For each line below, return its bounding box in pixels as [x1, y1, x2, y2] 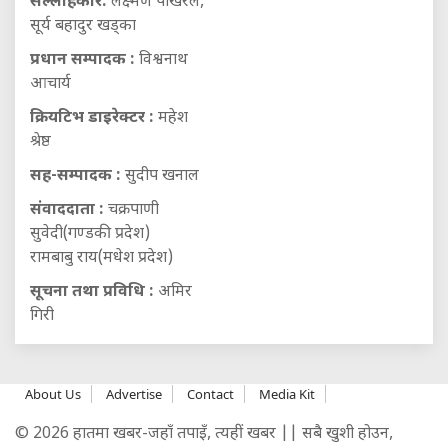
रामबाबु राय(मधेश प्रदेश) [30, 247, 173, 269]
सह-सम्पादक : [30, 165, 121, 187]
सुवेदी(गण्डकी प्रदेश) [30, 223, 150, 245]
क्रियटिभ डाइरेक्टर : [30, 107, 154, 129]
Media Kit [259, 384, 315, 403]
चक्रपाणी [104, 199, 159, 221]
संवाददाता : [30, 199, 104, 221]
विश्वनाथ [135, 49, 188, 71]
